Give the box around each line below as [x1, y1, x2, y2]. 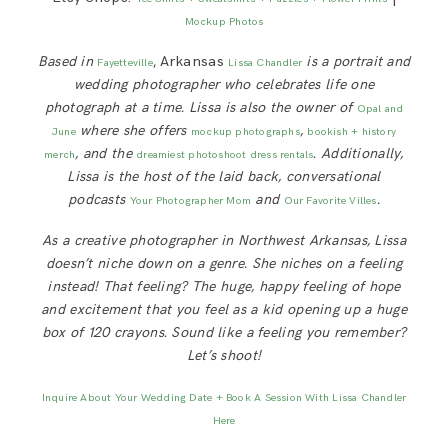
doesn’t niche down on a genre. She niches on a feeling [45, 255, 403, 273]
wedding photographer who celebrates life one [73, 76, 375, 94]
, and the [75, 145, 137, 163]
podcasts [68, 191, 130, 209]
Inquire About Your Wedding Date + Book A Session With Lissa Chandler [41, 391, 407, 405]
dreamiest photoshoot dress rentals [136, 148, 314, 162]
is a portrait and [302, 53, 411, 71]
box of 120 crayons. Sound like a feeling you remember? [41, 324, 407, 342]
